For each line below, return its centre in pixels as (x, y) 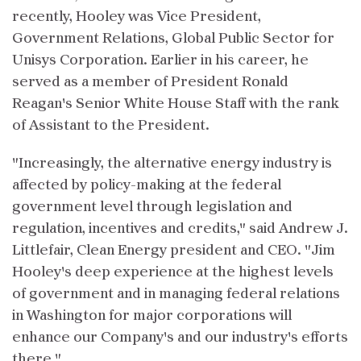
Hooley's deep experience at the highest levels (173, 272)
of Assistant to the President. (111, 126)
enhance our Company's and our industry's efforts (180, 338)
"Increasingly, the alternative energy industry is (172, 164)
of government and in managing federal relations (176, 294)
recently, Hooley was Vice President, (137, 17)
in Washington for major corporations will (152, 316)
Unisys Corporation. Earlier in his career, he (160, 60)
